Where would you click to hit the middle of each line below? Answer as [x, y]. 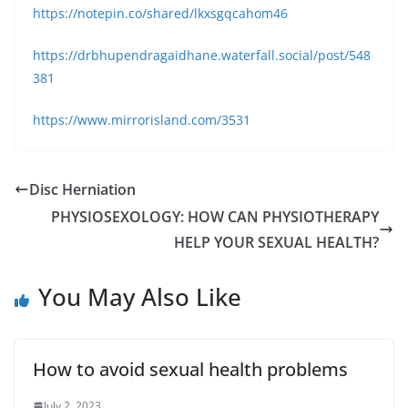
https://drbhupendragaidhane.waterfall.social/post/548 [202, 55]
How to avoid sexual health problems [190, 369]
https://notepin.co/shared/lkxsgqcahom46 [160, 13]
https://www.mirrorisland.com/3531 [142, 120]
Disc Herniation [82, 189]
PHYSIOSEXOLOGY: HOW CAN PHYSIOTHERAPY [215, 217]
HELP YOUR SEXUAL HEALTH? [276, 242]
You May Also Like [140, 297]
